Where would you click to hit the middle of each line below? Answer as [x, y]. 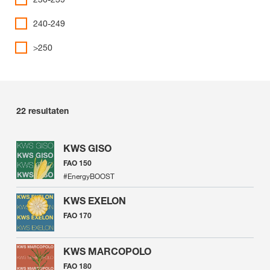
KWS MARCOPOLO [107, 251]
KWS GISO [87, 148]
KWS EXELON [95, 201]
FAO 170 [77, 215]
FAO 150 [77, 163]
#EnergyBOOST [89, 176]
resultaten [49, 111]
